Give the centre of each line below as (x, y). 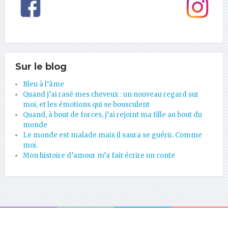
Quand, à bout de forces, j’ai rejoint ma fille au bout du (112, 115)
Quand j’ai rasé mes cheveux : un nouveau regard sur (111, 94)
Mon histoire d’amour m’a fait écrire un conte (99, 155)
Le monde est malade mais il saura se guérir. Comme (112, 135)
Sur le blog (41, 66)
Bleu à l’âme (44, 84)
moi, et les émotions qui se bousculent (86, 104)
